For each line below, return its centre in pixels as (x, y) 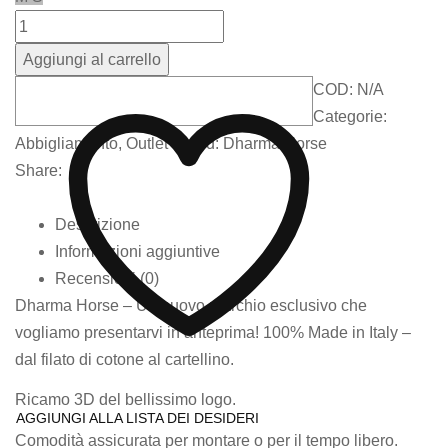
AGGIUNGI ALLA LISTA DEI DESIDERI (137, 417)
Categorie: (350, 116)
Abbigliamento (66, 143)
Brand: (197, 143)
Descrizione (97, 224)
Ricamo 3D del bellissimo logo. (125, 400)
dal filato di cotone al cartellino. (124, 359)
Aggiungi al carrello (92, 59)
